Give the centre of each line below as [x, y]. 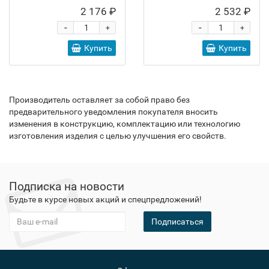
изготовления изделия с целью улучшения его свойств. [118, 136]
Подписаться [177, 222]
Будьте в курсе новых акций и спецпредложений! [105, 199]
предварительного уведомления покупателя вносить [113, 112]
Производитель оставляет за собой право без [99, 100]
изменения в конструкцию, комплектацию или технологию [125, 124]
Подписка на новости [67, 186]
